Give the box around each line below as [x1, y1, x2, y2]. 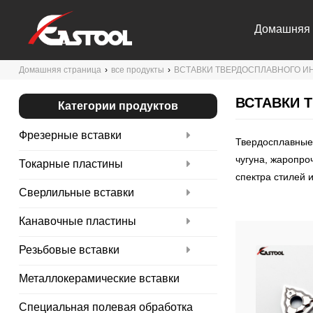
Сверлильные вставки [18, 187, 134, 198]
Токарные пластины [18, 158, 123, 170]
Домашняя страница [18, 65, 101, 75]
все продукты [110, 65, 164, 75]
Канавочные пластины [18, 215, 136, 227]
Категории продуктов [57, 100, 178, 112]
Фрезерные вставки [18, 129, 122, 141]
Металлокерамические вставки [18, 272, 180, 284]
